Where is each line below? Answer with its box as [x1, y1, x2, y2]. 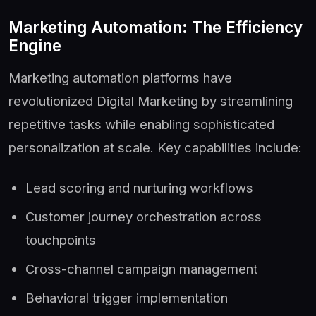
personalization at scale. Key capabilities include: [8, 139, 302, 155]
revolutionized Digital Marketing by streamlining [8, 92, 293, 109]
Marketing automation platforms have [8, 69, 232, 85]
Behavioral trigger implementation [25, 289, 228, 305]
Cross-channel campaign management [25, 260, 257, 276]
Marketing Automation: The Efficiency [8, 17, 303, 37]
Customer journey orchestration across [25, 208, 262, 224]
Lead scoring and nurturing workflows [25, 179, 253, 195]
